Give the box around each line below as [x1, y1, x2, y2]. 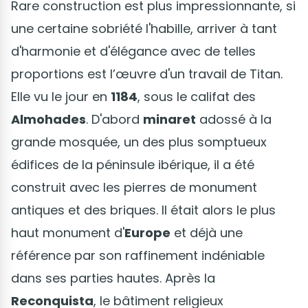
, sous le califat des [137, 88, 256, 106]
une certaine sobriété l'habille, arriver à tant [11, 20, 277, 38]
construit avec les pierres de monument [11, 179, 257, 197]
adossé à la [196, 111, 272, 129]
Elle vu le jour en [11, 88, 111, 106]
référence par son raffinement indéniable [11, 247, 265, 265]
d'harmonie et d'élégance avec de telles [11, 43, 256, 60]
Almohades [11, 111, 86, 129]
